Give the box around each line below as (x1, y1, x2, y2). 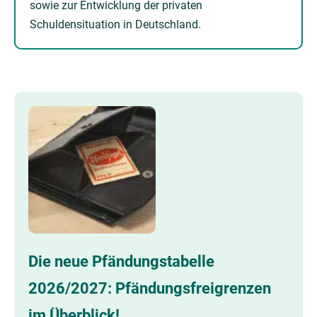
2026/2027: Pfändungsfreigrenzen (28, 279, 271, 297)
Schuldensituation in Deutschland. (30, 18, 201, 31)
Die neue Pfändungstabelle (28, 252, 214, 270)
